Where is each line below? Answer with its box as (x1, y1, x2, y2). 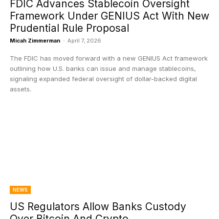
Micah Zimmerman (10, 37, 60, 44)
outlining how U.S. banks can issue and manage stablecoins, (10, 65, 196, 72)
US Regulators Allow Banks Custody (10, 200, 186, 213)
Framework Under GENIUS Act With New (10, 10, 209, 22)
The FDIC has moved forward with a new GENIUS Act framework (10, 54, 208, 62)
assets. (10, 85, 31, 93)
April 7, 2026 (67, 37, 101, 44)
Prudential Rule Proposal (10, 22, 129, 34)
